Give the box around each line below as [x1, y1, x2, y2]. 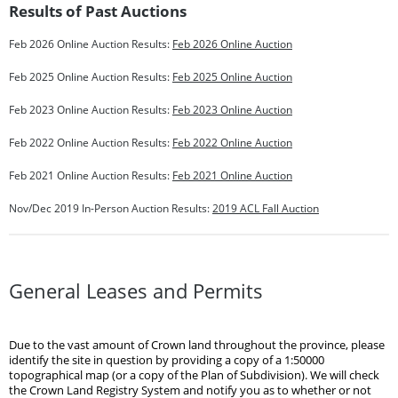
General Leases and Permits [9, 276, 263, 305]
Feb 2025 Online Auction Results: [9, 68, 170, 84]
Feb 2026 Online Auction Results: [9, 36, 170, 52]
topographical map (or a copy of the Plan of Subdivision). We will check [9, 367, 379, 383]
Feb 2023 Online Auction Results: [9, 101, 170, 117]
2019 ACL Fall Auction [212, 200, 319, 216]
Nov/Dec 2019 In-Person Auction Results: [9, 200, 210, 216]
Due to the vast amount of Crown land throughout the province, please [9, 337, 385, 353]
